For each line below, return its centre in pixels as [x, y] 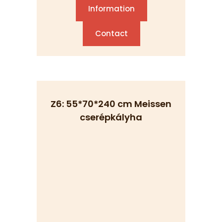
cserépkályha [111, 117]
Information [111, 9]
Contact [111, 33]
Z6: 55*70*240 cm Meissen [111, 104]
